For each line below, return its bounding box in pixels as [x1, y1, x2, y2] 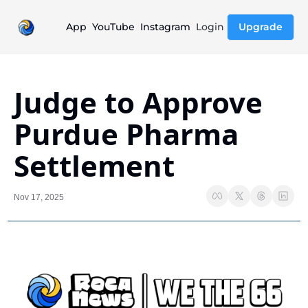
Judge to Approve [14, 82, 263, 122]
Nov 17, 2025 [14, 192, 64, 202]
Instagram [140, 21, 190, 33]
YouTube [92, 21, 135, 33]
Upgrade [239, 21, 283, 33]
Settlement [14, 146, 175, 185]
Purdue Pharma [14, 114, 239, 153]
